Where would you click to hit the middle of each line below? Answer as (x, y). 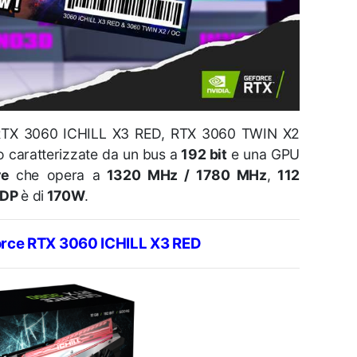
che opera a (58, 175)
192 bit (202, 155)
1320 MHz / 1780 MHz (183, 175)
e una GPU (263, 155)
